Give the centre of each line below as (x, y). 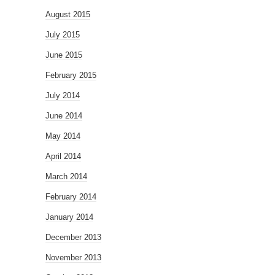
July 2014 (63, 95)
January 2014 (69, 217)
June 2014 (64, 115)
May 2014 (63, 136)
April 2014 (63, 156)
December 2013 (73, 237)
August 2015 (68, 14)
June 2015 (64, 55)
